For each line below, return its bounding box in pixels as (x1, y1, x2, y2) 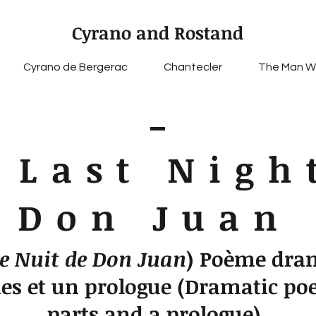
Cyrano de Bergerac (23, 61, 128, 73)
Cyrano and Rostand (72, 20, 243, 44)
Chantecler (163, 61, 222, 73)
